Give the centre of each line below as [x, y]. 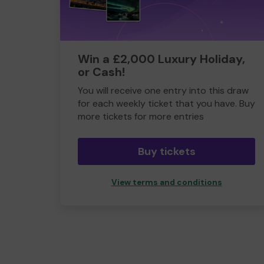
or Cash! [101, 72]
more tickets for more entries [141, 116]
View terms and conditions [166, 182]
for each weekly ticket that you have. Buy [166, 103]
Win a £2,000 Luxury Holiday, [161, 59]
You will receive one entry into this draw [163, 90]
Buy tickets [166, 151]
